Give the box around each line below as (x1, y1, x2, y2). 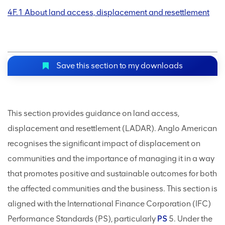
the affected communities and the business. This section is (8, 184, 217, 194)
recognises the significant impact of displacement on (8, 139, 200, 149)
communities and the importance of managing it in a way (8, 154, 214, 164)
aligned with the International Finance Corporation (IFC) (8, 199, 211, 209)
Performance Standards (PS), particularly (8, 214, 157, 224)
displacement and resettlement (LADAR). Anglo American (8, 124, 217, 134)
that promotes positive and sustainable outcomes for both (8, 169, 217, 179)
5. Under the (167, 214, 212, 224)
